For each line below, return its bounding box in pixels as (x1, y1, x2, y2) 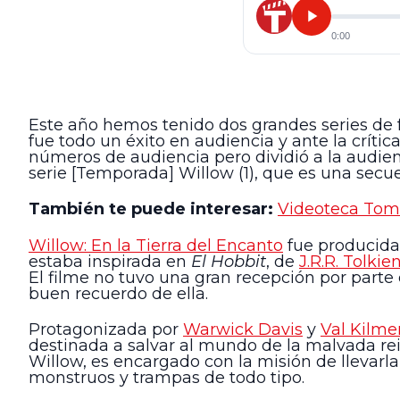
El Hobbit (191, 251, 266, 271)
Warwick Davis (183, 320, 303, 340)
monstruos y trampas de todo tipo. (29, 368, 304, 388)
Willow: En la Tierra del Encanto (29, 235, 283, 255)
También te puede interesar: (29, 199, 273, 220)
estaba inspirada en (29, 251, 191, 271)
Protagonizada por (29, 320, 183, 340)
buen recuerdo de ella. (29, 283, 208, 304)
